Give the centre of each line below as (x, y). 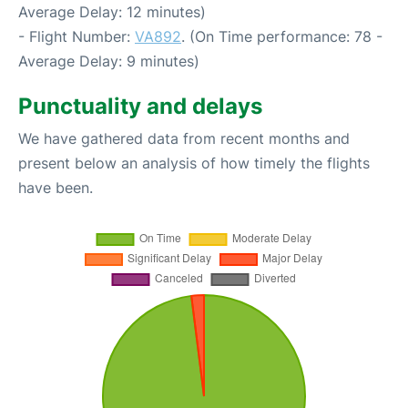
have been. (56, 187)
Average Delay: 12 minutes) (112, 11)
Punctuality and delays (140, 106)
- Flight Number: (76, 36)
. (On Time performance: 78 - (282, 36)
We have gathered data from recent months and (184, 138)
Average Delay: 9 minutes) (109, 61)
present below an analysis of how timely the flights (194, 163)
